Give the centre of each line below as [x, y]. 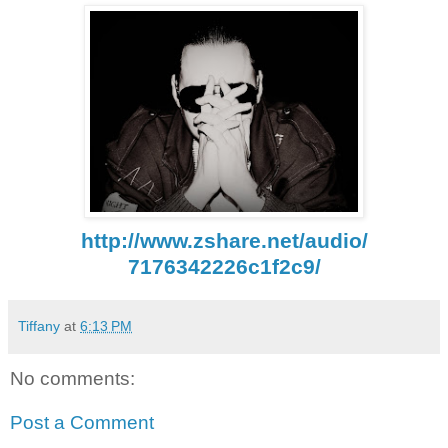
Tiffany [39, 326]
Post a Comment [82, 422]
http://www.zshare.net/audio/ [224, 241]
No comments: [72, 379]
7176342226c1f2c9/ [224, 267]
